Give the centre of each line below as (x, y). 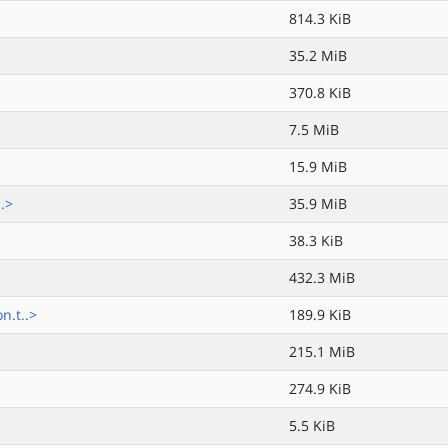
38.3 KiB (316, 240)
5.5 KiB (312, 425)
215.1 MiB (322, 351)
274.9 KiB (320, 388)
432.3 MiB (322, 277)
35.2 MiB (318, 55)
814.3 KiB (320, 18)
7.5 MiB (314, 129)
